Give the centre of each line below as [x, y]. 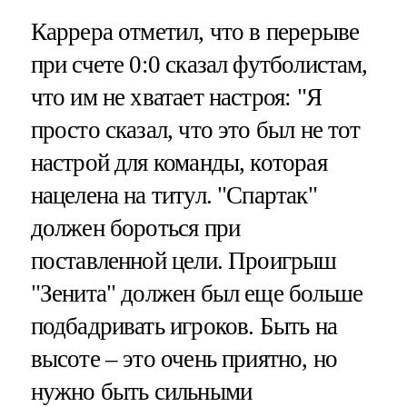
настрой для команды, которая [179, 162]
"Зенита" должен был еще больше [197, 293]
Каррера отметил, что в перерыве [195, 31]
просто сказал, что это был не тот [195, 129]
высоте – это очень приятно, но [184, 358]
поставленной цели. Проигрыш [184, 260]
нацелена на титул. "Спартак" [174, 195]
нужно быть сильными [141, 391]
